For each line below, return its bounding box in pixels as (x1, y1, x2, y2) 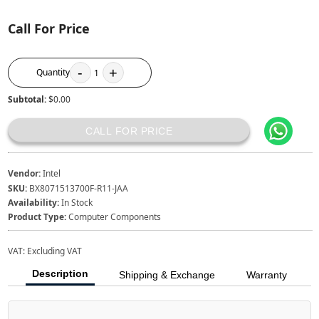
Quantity (36, 66, 70, 79)
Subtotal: (8, 93, 49, 106)
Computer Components (68, 211, 162, 223)
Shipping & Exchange (119, 268, 216, 281)
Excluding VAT (27, 245, 83, 257)
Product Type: (8, 211, 67, 223)
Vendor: (8, 167, 41, 180)
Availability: (8, 196, 60, 209)
